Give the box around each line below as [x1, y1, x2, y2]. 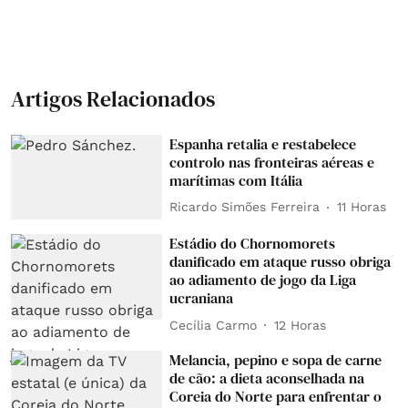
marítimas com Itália [169, 169, 303, 190]
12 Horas [274, 317, 327, 332]
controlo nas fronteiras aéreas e [169, 151, 375, 172]
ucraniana [169, 288, 234, 309]
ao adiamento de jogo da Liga [169, 270, 357, 291]
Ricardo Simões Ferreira [169, 199, 321, 214]
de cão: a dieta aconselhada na [169, 368, 365, 389]
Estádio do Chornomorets [169, 233, 336, 254]
